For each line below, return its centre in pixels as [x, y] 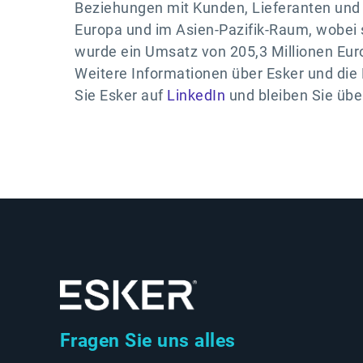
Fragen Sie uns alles [147, 340]
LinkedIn [196, 95]
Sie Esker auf [121, 95]
